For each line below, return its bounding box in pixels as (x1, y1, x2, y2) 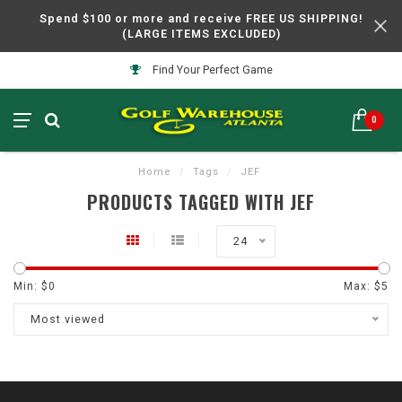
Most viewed (31, 312, 105, 326)
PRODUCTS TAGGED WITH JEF (87, 188, 315, 215)
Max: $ (344, 280, 381, 293)
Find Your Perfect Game (149, 63, 273, 76)
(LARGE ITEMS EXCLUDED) (121, 27, 281, 40)
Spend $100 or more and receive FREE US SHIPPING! (39, 12, 363, 25)
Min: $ (13, 280, 48, 293)
